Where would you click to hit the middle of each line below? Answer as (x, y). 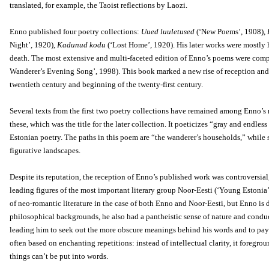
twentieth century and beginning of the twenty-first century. (108, 84)
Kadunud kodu (81, 45)
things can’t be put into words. (59, 256)
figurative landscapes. (47, 150)
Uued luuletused (168, 32)
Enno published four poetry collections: (75, 32)
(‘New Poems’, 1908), (231, 32)
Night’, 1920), (33, 45)
